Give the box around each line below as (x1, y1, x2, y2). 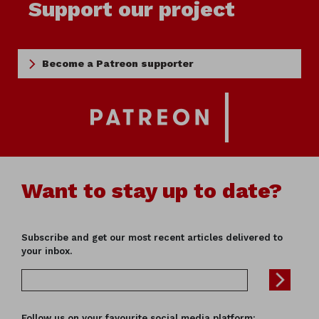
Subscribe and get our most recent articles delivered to (21, 232, 283, 244)
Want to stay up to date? (21, 178, 282, 204)
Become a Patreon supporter (42, 58, 193, 70)
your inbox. (21, 246, 72, 257)
